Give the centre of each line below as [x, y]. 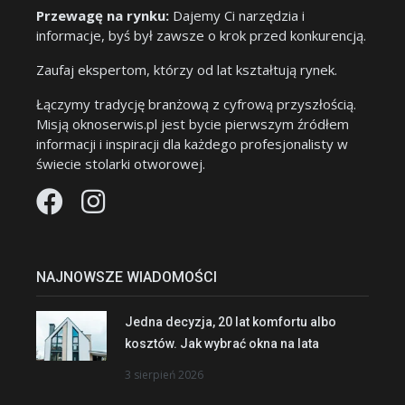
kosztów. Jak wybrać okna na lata [222, 344]
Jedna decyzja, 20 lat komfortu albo [231, 322]
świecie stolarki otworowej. [121, 164]
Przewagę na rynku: [103, 16]
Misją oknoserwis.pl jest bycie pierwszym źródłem [193, 124]
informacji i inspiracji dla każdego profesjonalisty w [192, 144]
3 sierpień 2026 [164, 374]
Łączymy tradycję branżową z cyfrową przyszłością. [196, 104]
